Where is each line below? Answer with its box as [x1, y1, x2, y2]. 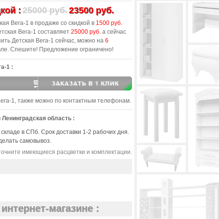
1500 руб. [96, 20, 122, 26]
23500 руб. [69, 5, 114, 15]
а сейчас [101, 28, 126, 35]
